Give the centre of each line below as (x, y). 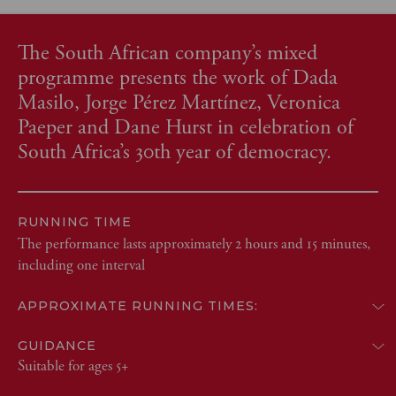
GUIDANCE (57, 346)
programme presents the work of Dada (178, 78)
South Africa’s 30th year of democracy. (177, 152)
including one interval (81, 265)
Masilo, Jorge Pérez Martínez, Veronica (179, 103)
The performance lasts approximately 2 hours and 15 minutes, (194, 244)
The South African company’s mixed (168, 53)
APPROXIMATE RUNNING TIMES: (138, 306)
